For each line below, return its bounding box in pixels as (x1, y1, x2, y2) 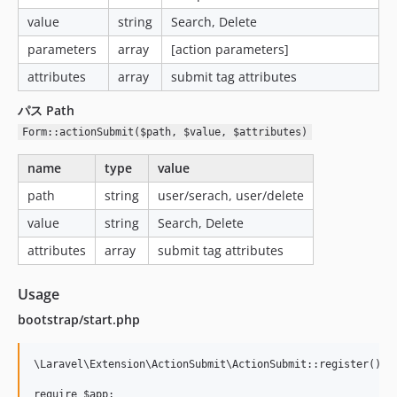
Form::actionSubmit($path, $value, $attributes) (21, 126, 307, 138)
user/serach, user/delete (158, 187, 304, 204)
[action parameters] (171, 41, 289, 58)
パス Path (18, 102, 74, 119)
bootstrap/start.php (18, 311, 140, 328)
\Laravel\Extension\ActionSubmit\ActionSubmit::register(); (34, 358, 387, 370)
